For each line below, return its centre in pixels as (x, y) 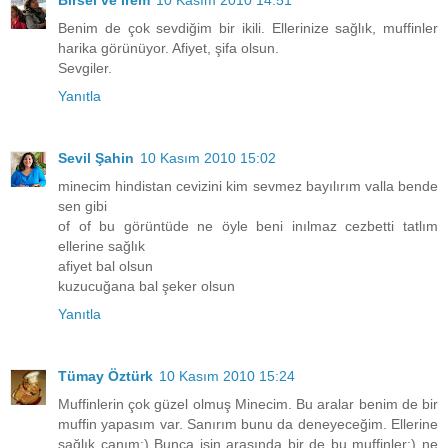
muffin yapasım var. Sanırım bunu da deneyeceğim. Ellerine (248, 423)
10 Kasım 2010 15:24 (227, 375)
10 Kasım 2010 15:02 (208, 157)
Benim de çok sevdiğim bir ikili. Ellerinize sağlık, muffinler (248, 27)
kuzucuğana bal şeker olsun (146, 285)
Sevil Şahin (96, 157)
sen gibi (82, 205)
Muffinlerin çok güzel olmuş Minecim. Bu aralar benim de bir (248, 403)
